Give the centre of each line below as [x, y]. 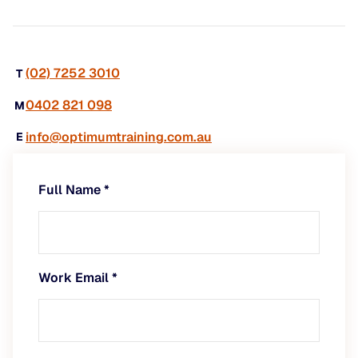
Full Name [71, 189]
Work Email [75, 277]
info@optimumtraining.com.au [119, 137]
